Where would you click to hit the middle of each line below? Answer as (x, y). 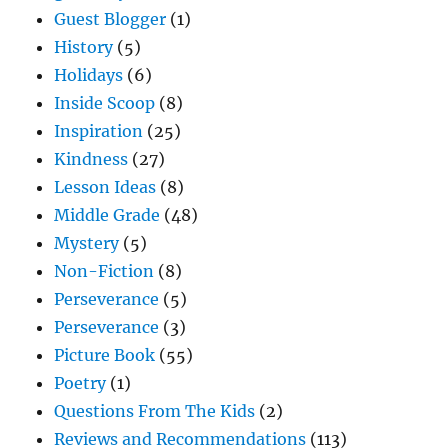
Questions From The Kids (155, 410)
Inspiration (99, 130)
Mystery (87, 242)
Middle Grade (107, 214)
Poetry (80, 382)
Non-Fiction (104, 270)
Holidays (89, 74)
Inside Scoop (105, 102)
